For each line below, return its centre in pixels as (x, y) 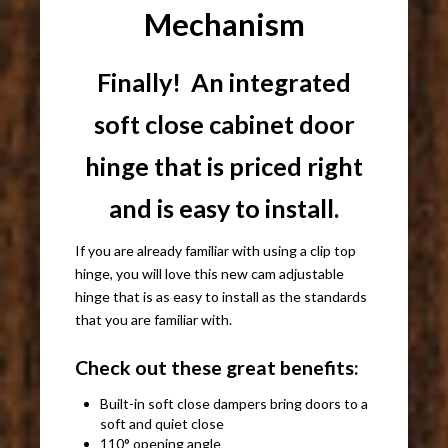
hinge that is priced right (224, 166)
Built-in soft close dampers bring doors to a (234, 404)
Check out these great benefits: (217, 368)
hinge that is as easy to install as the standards (221, 297)
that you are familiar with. (154, 320)
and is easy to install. (224, 208)
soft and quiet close (162, 424)
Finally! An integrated (224, 82)
